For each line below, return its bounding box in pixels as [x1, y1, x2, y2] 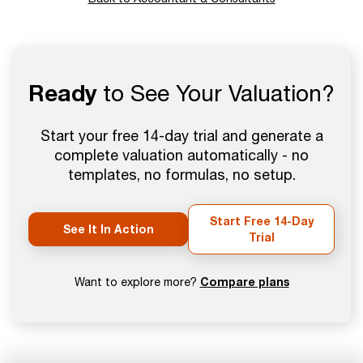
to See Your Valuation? [96, 79, 335, 107]
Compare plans [199, 275, 289, 289]
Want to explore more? [74, 275, 200, 289]
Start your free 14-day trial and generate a [40, 127, 323, 145]
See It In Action [62, 222, 154, 237]
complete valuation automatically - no [54, 147, 309, 164]
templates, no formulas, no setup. [67, 166, 296, 184]
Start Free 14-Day [209, 214, 314, 228]
